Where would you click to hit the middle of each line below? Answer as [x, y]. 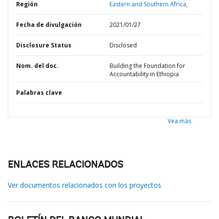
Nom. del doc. [37, 66]
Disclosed [123, 45]
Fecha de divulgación [49, 25]
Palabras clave [39, 93]
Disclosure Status [44, 45]
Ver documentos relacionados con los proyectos [85, 185]
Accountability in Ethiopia [144, 74]
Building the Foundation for [147, 66]
